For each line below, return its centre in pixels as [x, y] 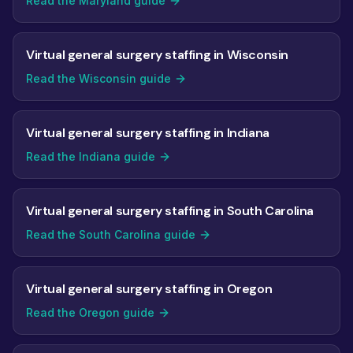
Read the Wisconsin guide [98, 78]
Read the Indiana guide [91, 156]
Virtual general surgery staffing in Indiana [148, 133]
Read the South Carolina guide [111, 234]
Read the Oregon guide [90, 312]
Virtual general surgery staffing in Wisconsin [157, 55]
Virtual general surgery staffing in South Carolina [170, 211]
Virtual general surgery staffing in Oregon [149, 289]
